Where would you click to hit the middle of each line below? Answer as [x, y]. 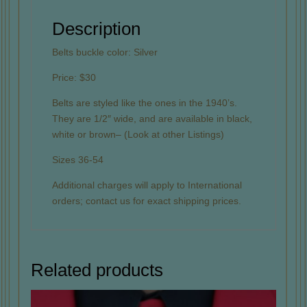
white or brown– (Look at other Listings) [138, 134]
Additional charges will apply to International [147, 185]
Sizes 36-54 [77, 159]
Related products [97, 270]
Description [96, 28]
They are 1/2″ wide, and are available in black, [152, 118]
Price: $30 [74, 77]
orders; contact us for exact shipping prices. [146, 200]
